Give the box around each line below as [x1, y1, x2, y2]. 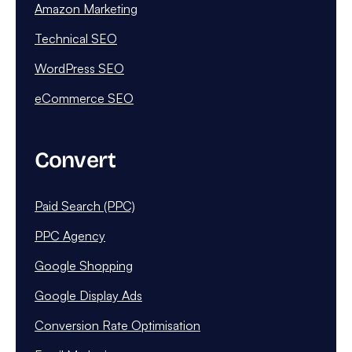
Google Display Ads [35, 287, 142, 303]
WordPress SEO [35, 60, 124, 76]
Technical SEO [35, 30, 117, 46]
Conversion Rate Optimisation [35, 317, 200, 333]
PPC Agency [35, 227, 105, 244]
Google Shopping [35, 257, 133, 273]
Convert [35, 146, 116, 174]
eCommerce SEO [35, 90, 134, 106]
